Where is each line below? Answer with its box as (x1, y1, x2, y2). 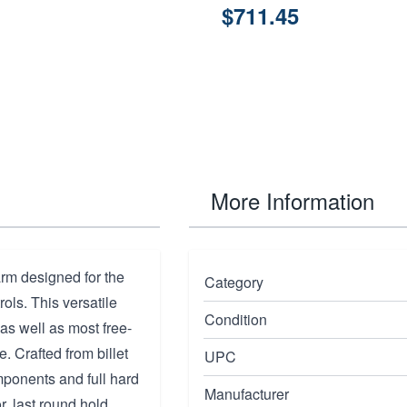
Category (204, 272, 263, 293)
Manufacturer (204, 383, 289, 404)
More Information (211, 184, 374, 216)
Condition (204, 309, 267, 330)
